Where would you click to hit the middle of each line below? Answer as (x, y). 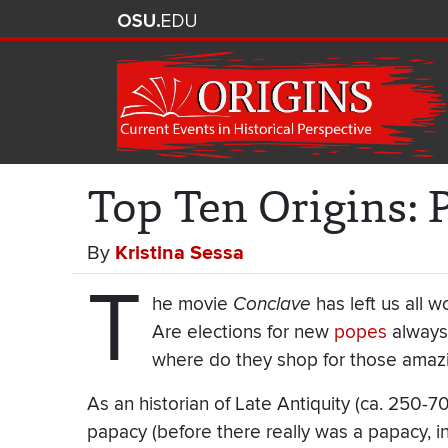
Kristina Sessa (179, 253)
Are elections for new (242, 333)
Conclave (271, 304)
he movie (192, 305)
